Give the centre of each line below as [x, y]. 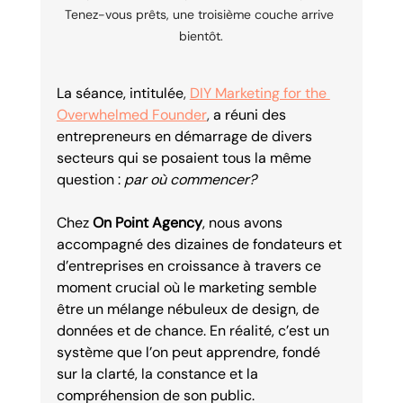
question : [90, 179]
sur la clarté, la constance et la [159, 373]
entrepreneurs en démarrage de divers [186, 136]
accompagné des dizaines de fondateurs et [201, 244]
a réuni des [251, 114]
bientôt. [201, 36]
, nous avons [244, 222]
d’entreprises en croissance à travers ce [190, 265]
